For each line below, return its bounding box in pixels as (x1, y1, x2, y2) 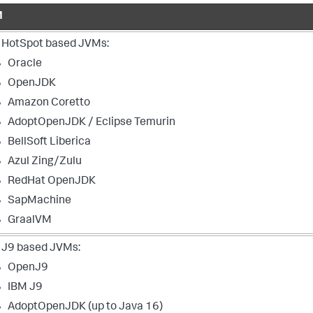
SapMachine (8, 195, 71, 207)
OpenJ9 (8, 262, 48, 274)
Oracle (8, 58, 42, 70)
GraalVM (8, 214, 52, 226)
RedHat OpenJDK (8, 175, 96, 187)
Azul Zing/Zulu (8, 156, 82, 168)
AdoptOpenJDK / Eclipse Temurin (8, 117, 175, 129)
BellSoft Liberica (8, 136, 91, 148)
